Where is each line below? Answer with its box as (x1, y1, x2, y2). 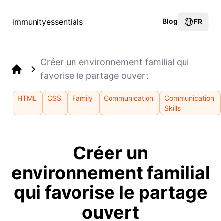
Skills (164, 104, 181, 112)
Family (72, 94, 93, 102)
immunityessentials (12, 17, 83, 27)
